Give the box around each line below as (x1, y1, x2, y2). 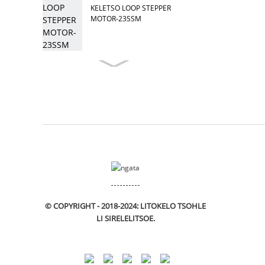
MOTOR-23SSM (91, 14, 142, 23)
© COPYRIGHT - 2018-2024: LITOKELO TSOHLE (45, 201, 206, 212)
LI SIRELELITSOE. (96, 213, 155, 224)
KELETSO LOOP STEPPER (91, 3, 172, 12)
